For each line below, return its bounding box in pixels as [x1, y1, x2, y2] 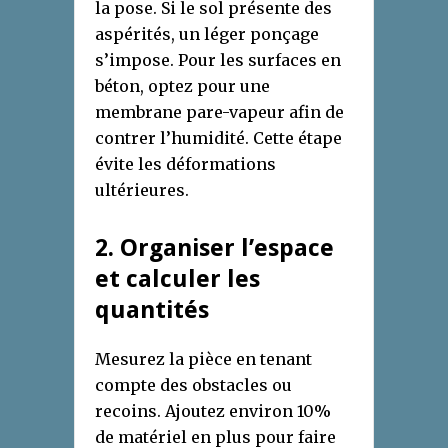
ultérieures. [95, 180, 189, 201]
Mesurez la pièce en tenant [95, 349, 312, 370]
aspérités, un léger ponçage [95, 24, 319, 45]
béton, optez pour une [95, 76, 270, 97]
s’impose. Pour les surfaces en [95, 50, 341, 71]
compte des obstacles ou [95, 375, 292, 396]
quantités [95, 296, 209, 325]
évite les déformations [95, 154, 276, 175]
